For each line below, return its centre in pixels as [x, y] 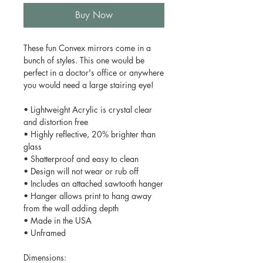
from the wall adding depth [71, 208]
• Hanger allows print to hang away [87, 195]
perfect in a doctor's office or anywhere [94, 72]
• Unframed [45, 232]
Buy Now [94, 15]
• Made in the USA [58, 220]
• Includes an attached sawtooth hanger [93, 183]
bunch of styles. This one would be [84, 60]
